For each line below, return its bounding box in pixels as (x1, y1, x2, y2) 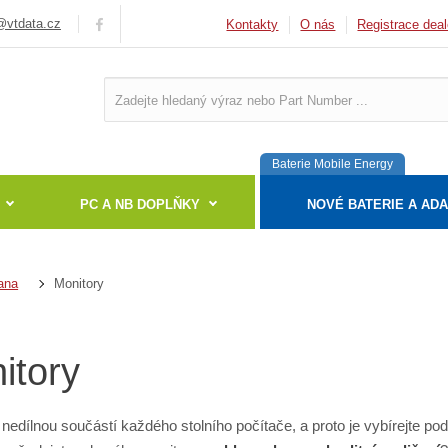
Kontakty (226, 17, 279, 33)
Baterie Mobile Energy (272, 157, 394, 172)
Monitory (54, 275, 105, 291)
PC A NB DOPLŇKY (79, 196, 200, 212)
